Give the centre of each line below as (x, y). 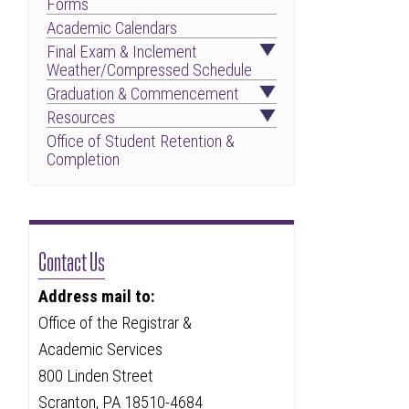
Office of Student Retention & (141, 141)
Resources (81, 117)
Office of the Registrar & (115, 323)
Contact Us (71, 259)
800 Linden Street (95, 376)
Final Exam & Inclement (122, 52)
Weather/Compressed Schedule (150, 70)
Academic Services (100, 349)
